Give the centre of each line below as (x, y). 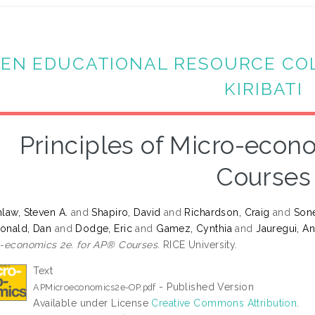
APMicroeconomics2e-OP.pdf (95, 288)
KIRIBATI (264, 89)
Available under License (92, 303)
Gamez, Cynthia (194, 229)
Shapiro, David (126, 213)
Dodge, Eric (104, 229)
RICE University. (199, 245)
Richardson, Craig (227, 213)
